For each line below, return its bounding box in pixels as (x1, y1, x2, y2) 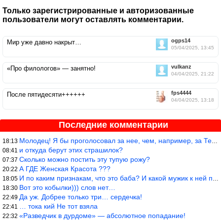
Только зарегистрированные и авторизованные (2, 6, 194, 15)
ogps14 (171, 37, 190, 43)
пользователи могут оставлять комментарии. (2, 15, 184, 24)
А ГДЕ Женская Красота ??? (19, 164, 110, 173)
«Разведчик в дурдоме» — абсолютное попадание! (19, 211, 185, 220)
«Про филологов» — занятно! (7, 64, 96, 72)
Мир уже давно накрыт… (7, 38, 81, 46)
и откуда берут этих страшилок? (19, 146, 123, 154)
